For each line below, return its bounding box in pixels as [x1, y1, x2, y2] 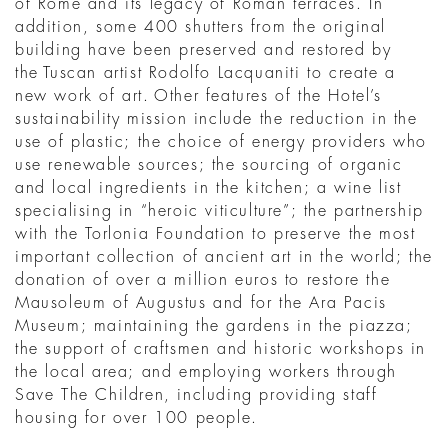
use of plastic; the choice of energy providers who [15, 134, 428, 150]
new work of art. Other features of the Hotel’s [15, 88, 382, 104]
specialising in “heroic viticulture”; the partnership [15, 203, 424, 219]
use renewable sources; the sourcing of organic [15, 157, 403, 173]
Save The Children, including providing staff [15, 387, 378, 403]
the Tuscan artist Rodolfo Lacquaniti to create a [15, 65, 396, 81]
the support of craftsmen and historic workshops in [15, 341, 427, 357]
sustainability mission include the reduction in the [15, 111, 418, 127]
